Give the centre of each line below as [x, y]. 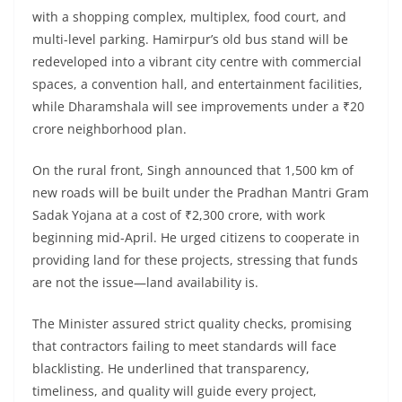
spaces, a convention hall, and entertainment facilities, [197, 84]
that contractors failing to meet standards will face [184, 346]
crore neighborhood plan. [109, 129]
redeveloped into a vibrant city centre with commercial [197, 62]
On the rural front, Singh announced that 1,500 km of [193, 170]
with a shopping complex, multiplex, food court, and [189, 17]
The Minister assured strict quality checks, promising [192, 324]
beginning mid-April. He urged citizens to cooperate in [196, 238]
